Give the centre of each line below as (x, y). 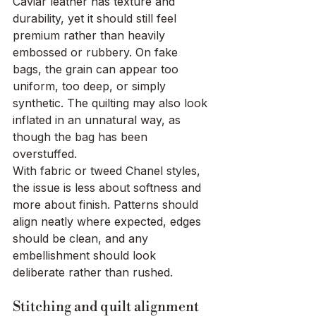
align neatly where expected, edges (109, 222)
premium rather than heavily (91, 36)
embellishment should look (86, 256)
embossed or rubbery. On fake (97, 53)
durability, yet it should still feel (96, 19)
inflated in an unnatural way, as (98, 120)
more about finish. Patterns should (107, 205)
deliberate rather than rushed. (93, 273)
